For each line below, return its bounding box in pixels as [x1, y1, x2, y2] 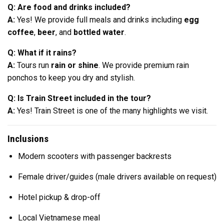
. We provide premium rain [98, 60, 189, 70]
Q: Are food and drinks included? [7, 2, 130, 12]
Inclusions [7, 133, 48, 145]
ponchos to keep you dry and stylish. [7, 73, 135, 83]
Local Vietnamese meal [17, 212, 100, 222]
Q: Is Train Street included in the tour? [7, 93, 151, 103]
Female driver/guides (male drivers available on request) [17, 171, 216, 181]
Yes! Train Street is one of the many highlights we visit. [15, 106, 208, 116]
